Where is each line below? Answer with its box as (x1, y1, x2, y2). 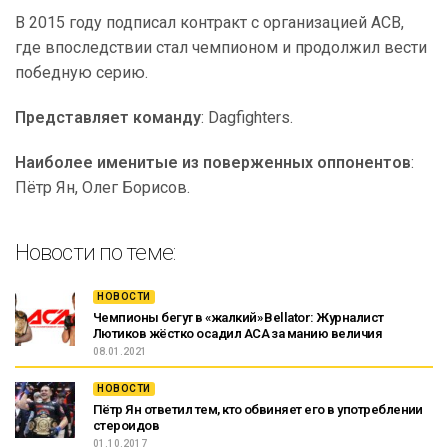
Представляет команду (15, 108, 201, 127)
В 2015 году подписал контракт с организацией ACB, (15, 13, 404, 32)
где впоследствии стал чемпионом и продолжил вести (15, 38, 427, 57)
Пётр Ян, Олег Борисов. (15, 178, 190, 197)
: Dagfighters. (201, 108, 293, 127)
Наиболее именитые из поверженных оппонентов (15, 153, 411, 172)
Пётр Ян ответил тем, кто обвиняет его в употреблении (93, 402, 423, 417)
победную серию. (15, 63, 148, 82)
